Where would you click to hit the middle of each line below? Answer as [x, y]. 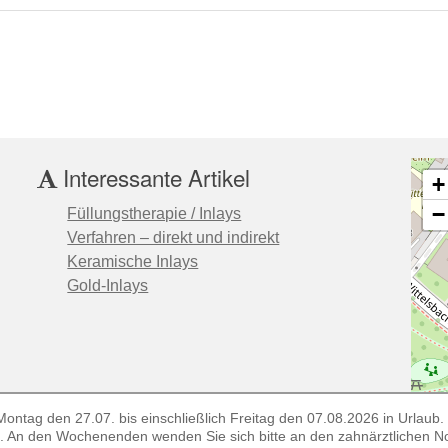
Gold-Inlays [108, 285]
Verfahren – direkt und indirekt [173, 237]
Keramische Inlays [133, 261]
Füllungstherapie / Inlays [154, 213]
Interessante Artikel [154, 176]
